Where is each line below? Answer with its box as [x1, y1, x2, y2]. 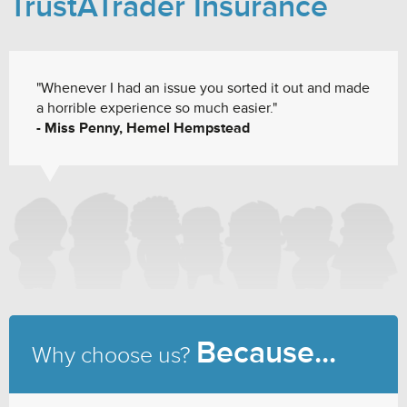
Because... [196, 334, 336, 372]
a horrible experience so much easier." [36, 99, 277, 117]
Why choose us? [32, 342, 196, 370]
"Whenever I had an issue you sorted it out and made [36, 79, 370, 97]
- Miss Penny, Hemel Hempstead [36, 119, 250, 137]
